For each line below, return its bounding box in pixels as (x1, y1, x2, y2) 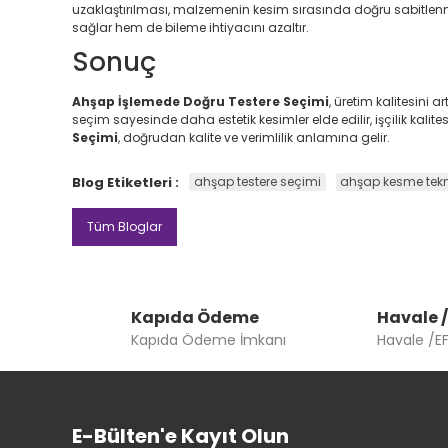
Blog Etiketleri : (72, 172, 179, 192)
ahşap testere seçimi (193, 173, 321, 191)
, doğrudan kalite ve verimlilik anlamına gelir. (118, 128, 390, 146)
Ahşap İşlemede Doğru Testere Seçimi (72, 92, 329, 110)
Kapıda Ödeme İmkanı (130, 329, 286, 350)
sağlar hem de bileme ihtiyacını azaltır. (72, 18, 309, 36)
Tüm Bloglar (87, 217, 162, 235)
